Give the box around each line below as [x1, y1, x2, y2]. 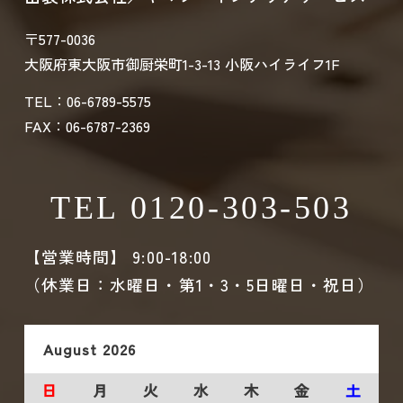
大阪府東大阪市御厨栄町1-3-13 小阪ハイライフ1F [23, 52, 339, 75]
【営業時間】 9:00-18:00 [23, 244, 212, 268]
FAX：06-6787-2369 [23, 114, 150, 137]
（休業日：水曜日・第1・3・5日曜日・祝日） [23, 272, 375, 296]
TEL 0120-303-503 [50, 189, 353, 226]
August [42, 338, 97, 361]
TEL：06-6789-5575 [23, 89, 151, 112]
